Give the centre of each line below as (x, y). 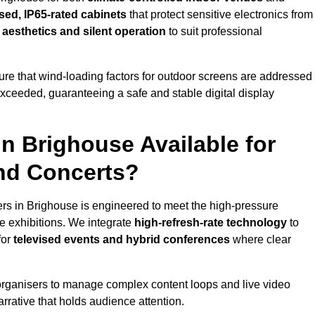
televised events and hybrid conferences (122, 240)
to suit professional (214, 32)
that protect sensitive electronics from (220, 15)
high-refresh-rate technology (211, 223)
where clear (261, 240)
